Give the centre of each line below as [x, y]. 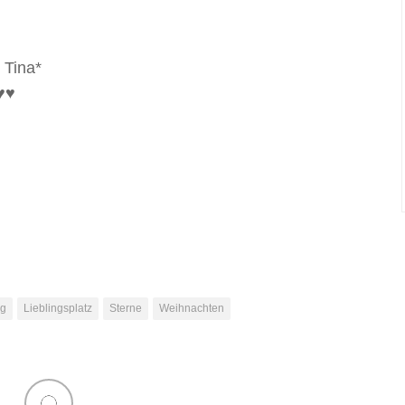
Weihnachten [192, 308]
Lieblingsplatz [58, 308]
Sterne [126, 308]
